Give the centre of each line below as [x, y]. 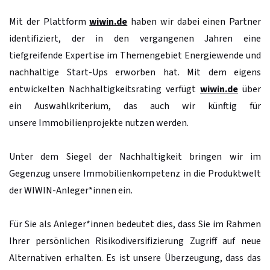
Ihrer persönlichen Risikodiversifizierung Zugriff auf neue [135, 241]
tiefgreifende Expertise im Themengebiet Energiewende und [135, 55]
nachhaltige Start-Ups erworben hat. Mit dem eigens [135, 72]
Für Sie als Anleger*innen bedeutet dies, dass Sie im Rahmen [135, 224]
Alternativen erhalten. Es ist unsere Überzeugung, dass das [135, 258]
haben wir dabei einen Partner [194, 21]
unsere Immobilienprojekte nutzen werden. [100, 123]
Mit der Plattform [49, 21]
